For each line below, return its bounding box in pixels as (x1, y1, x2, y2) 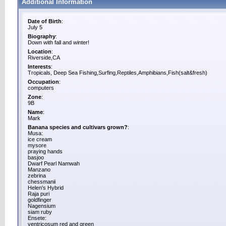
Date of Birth (28, 18, 62, 24)
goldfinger (28, 197, 51, 203)
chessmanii (28, 179, 55, 185)
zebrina (28, 173, 46, 179)
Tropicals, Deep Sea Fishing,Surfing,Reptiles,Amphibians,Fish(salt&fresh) (28, 70, 207, 76)
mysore (28, 142, 46, 148)
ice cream (28, 136, 52, 142)
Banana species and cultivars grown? (28, 124, 128, 130)
